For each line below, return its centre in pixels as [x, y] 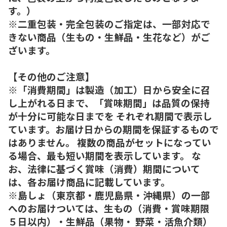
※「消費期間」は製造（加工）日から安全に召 [109, 89]
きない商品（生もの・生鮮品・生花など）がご [109, 36]
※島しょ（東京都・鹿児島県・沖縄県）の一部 [109, 195]
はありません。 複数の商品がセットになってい [110, 142]
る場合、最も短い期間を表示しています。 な [105, 155]
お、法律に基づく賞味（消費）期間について [104, 168]
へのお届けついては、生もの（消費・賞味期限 [109, 208]
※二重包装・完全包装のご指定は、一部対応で [109, 23]
